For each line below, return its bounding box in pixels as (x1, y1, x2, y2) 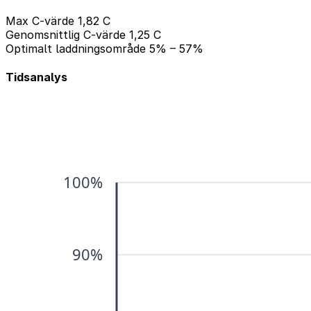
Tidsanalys (6, 70, 67, 85)
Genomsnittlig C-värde (6, 28, 126, 42)
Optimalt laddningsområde (6, 42, 146, 56)
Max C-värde (6, 14, 74, 28)
